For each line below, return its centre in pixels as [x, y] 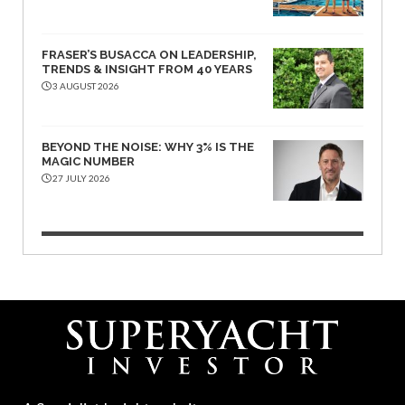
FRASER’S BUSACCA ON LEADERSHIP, [149, 55]
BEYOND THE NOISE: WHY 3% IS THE [148, 146]
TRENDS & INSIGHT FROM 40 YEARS [147, 70]
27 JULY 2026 [80, 178]
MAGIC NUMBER [88, 161]
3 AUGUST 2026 [85, 86]
